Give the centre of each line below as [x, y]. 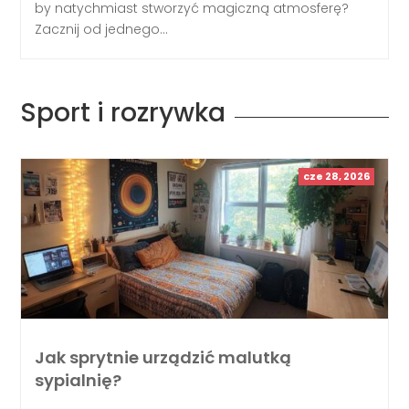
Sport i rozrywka [123, 112]
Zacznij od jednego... [102, 29]
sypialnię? [79, 381]
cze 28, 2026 [336, 176]
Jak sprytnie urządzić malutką [163, 358]
